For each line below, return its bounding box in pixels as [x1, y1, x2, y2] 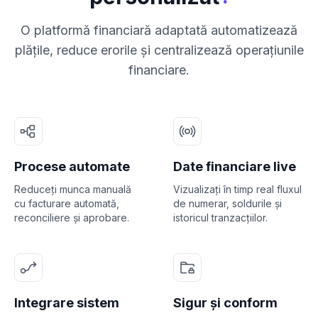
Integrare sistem [14, 295, 119, 310]
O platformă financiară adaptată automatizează [21, 23, 297, 38]
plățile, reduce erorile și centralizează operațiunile [14, 43, 304, 57]
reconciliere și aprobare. [14, 212, 129, 224]
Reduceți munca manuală [14, 183, 131, 195]
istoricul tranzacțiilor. [173, 212, 268, 224]
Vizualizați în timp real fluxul [173, 183, 302, 195]
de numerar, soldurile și [173, 197, 282, 209]
